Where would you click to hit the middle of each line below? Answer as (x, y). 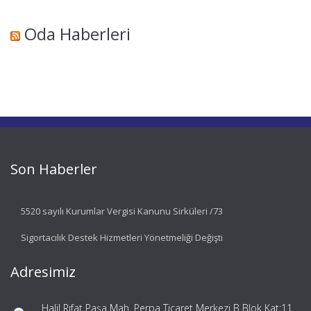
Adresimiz (43, 271)
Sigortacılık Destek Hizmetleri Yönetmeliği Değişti (122, 237)
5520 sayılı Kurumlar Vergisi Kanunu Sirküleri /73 (122, 211)
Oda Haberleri (77, 34)
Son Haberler (54, 169)
